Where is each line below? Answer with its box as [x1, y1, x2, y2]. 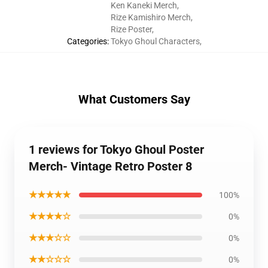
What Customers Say [78, 92, 190, 106]
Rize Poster [110, 25, 152, 34]
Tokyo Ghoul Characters [110, 36, 200, 46]
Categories [66, 36, 107, 46]
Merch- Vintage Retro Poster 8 [29, 159, 192, 173]
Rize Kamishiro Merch [110, 13, 191, 22]
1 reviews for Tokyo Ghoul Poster [29, 142, 204, 157]
